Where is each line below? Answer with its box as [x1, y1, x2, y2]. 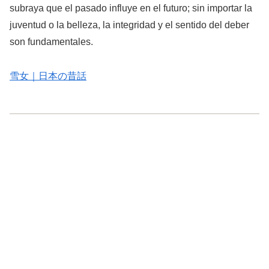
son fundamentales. [10, 37, 93, 47]
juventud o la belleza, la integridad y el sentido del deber [10, 20, 249, 31]
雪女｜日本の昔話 [10, 70, 86, 81]
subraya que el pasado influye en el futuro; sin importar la [10, 3, 252, 14]
